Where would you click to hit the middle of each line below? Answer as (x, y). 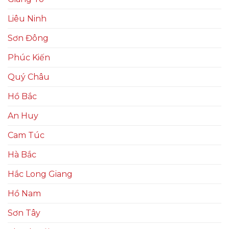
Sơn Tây (24, 213)
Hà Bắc (22, 155)
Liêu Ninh (27, 19)
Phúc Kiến (29, 58)
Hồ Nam (24, 194)
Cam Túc (26, 135)
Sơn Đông (28, 38)
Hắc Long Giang (40, 174)
